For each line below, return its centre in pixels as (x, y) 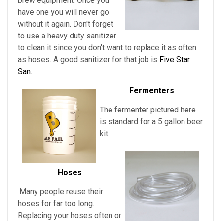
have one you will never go (63, 12)
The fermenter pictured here (148, 110)
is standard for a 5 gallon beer (151, 122)
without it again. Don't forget (66, 24)
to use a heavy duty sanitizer (67, 36)
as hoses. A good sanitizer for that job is (89, 60)
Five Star (175, 60)
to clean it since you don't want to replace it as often (107, 48)
